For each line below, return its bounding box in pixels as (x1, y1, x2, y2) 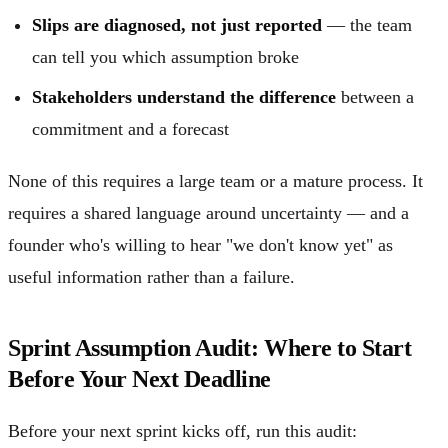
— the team (322, 14, 412, 35)
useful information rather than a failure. (8, 266, 295, 287)
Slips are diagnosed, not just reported (32, 14, 322, 35)
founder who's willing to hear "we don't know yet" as (8, 234, 393, 255)
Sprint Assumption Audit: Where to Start (8, 334, 412, 361)
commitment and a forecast (32, 118, 229, 139)
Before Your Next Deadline (8, 365, 272, 392)
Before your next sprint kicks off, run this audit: (8, 420, 357, 441)
